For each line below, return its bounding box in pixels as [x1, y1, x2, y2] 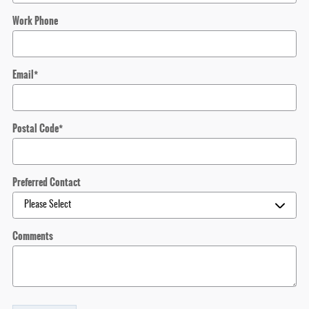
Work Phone [12, 13, 58, 28]
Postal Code [12, 121, 59, 136]
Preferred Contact [12, 175, 81, 190]
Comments [12, 228, 53, 243]
